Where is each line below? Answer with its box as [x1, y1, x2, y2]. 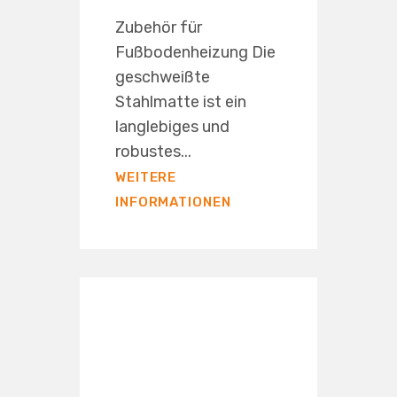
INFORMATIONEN [114, 193, 231, 210]
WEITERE [114, 168, 177, 185]
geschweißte [114, 66, 210, 87]
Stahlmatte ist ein [114, 91, 246, 112]
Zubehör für [114, 17, 202, 37]
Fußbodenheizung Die [114, 42, 276, 62]
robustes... [114, 141, 191, 161]
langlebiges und [114, 116, 230, 136]
